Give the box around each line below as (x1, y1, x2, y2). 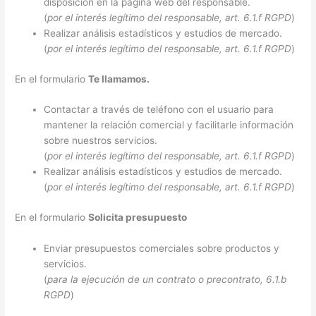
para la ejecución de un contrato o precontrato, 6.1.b (47, 273, 287, 285)
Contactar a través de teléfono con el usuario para (44, 104, 274, 116)
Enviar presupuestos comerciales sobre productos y (44, 242, 280, 254)
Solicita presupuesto (88, 211, 188, 223)
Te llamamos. (88, 73, 150, 85)
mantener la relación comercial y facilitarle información (44, 119, 294, 131)
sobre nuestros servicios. (44, 135, 158, 147)
